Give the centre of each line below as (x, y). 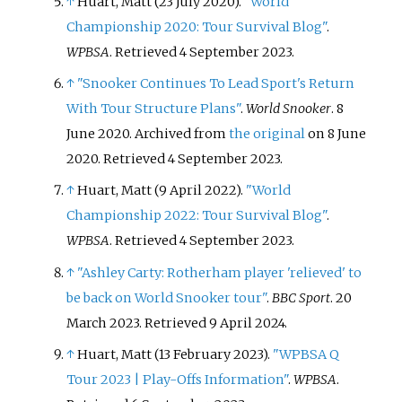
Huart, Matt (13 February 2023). (175, 354)
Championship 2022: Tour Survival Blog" (197, 216)
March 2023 (103, 323)
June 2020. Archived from (148, 134)
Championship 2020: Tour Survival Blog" (197, 27)
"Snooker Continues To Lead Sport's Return (216, 84)
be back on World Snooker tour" (167, 297)
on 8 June (336, 134)
